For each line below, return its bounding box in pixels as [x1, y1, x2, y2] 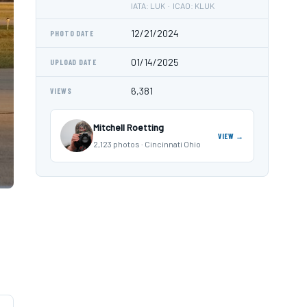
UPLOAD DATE [50, 58, 97, 66]
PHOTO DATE [50, 29, 94, 38]
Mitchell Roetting [93, 121, 164, 133]
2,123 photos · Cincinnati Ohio [93, 139, 201, 149]
